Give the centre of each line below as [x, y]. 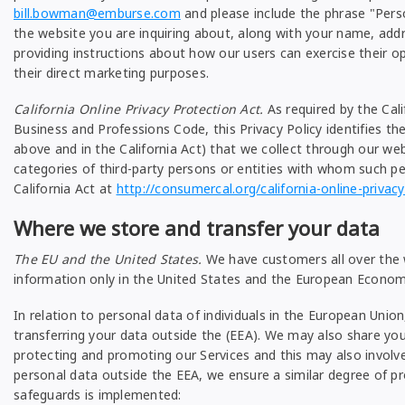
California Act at [65, 188]
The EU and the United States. [108, 259]
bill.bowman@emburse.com [97, 13]
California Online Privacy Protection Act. [139, 109]
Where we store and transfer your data [197, 228]
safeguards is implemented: [98, 395]
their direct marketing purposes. [111, 73]
